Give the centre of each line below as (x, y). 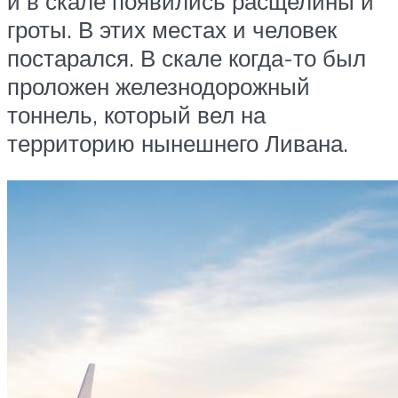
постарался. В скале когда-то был (187, 58)
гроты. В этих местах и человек (172, 30)
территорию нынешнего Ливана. (178, 143)
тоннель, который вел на (136, 115)
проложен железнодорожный (159, 87)
